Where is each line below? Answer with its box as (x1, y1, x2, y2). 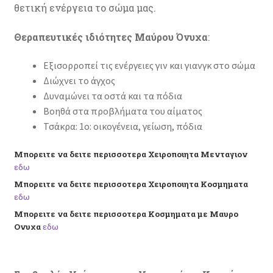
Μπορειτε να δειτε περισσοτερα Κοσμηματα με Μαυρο (13, 208, 238, 220)
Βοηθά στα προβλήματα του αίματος (43, 105, 202, 118)
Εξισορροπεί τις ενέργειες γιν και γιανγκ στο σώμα (43, 59, 255, 72)
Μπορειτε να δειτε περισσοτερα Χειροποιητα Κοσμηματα (13, 179, 248, 190)
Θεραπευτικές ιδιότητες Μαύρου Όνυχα (13, 30, 208, 43)
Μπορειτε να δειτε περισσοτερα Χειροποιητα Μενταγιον (13, 149, 247, 160)
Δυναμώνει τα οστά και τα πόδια (43, 90, 182, 102)
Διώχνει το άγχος (43, 74, 115, 87)
